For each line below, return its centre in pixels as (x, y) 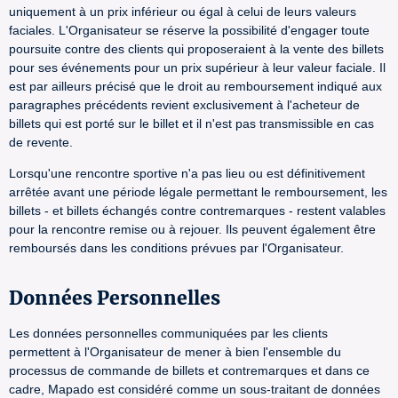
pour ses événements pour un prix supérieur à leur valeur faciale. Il (197, 68)
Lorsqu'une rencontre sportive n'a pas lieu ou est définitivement (187, 173)
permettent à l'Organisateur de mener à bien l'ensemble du (175, 352)
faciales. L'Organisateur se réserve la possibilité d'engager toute (189, 30)
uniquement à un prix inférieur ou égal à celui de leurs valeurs (183, 12)
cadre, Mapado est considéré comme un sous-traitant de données (195, 389)
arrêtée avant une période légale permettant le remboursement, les (198, 192)
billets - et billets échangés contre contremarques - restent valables (197, 211)
